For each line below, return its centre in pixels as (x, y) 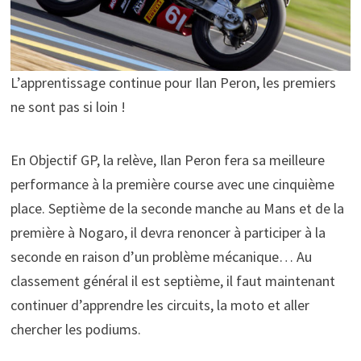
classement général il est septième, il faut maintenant (172, 280)
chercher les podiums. (75, 329)
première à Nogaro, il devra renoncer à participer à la (168, 232)
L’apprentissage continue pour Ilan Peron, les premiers (173, 82)
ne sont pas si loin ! (68, 106)
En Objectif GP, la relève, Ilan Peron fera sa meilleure (167, 160)
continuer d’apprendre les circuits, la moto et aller (160, 305)
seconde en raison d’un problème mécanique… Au (161, 256)
